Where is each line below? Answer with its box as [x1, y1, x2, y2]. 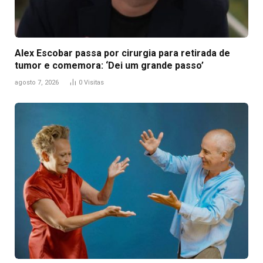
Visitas [84, 79, 104, 87]
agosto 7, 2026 [15, 79, 59, 87]
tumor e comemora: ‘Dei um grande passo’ [15, 60, 204, 72]
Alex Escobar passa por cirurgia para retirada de [15, 48, 230, 59]
